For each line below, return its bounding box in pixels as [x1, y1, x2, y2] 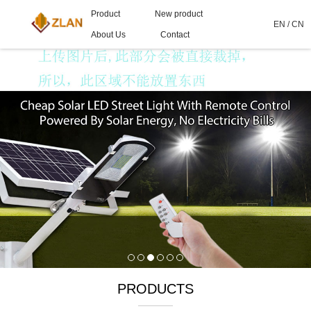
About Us [90, 30, 126, 40]
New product [154, 9, 203, 19]
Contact [160, 30, 190, 40]
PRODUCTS [117, 281, 194, 296]
